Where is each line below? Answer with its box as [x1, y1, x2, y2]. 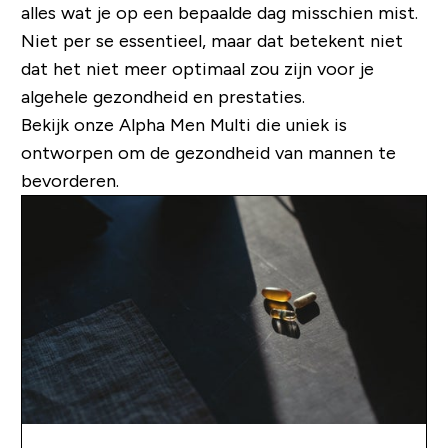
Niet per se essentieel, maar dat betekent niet [20, 31, 403, 52]
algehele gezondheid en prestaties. [20, 87, 305, 108]
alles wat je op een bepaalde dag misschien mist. [20, 3, 418, 24]
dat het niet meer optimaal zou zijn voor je [20, 59, 374, 80]
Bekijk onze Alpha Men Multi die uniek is [20, 115, 347, 136]
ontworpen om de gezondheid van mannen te [20, 143, 396, 164]
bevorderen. [20, 171, 119, 192]
